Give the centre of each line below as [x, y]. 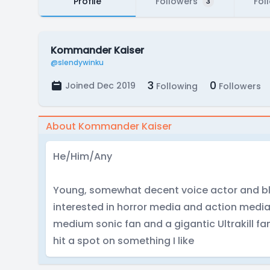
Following [176, 86]
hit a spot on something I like [124, 241]
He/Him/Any [83, 156]
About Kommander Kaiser [109, 126]
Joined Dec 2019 [100, 86]
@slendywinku [77, 62]
